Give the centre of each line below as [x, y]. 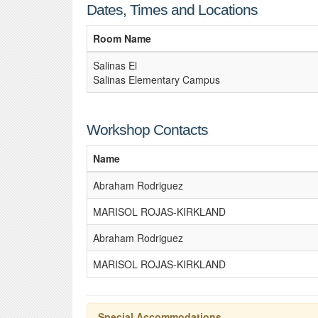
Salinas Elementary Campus [157, 79]
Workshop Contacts [147, 130]
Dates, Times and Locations [172, 10]
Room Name [122, 38]
